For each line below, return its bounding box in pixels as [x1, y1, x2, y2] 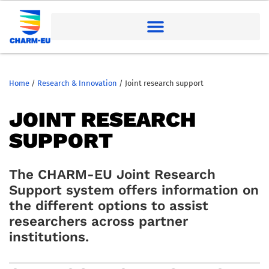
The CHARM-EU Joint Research [9, 166, 216, 182]
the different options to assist [9, 197, 208, 213]
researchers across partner [9, 213, 188, 229]
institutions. [9, 228, 89, 244]
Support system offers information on [9, 181, 259, 198]
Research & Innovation [37, 78, 117, 88]
